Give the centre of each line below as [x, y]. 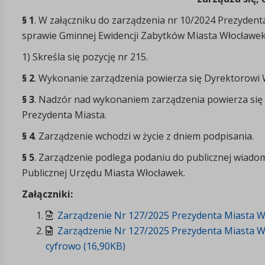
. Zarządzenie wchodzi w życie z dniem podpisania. [144, 136]
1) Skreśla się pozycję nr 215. [85, 56]
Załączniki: [47, 194]
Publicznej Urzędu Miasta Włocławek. [103, 172]
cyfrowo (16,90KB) [85, 246]
